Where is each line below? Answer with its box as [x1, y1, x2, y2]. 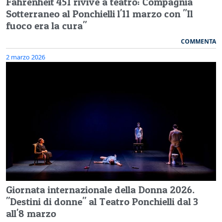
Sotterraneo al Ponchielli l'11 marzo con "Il [6, 7, 193, 20]
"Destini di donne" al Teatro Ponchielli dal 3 [6, 195, 198, 208]
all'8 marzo [6, 207, 56, 220]
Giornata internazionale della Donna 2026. [6, 183, 195, 196]
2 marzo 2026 [6, 52, 45, 61]
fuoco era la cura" [6, 19, 87, 32]
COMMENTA [181, 37, 216, 46]
